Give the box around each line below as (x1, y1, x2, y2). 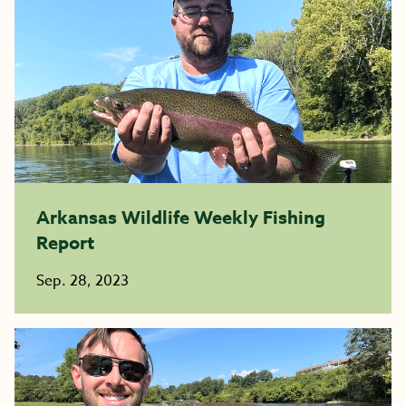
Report (36, 230, 94, 255)
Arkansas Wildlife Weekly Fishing (36, 205, 325, 229)
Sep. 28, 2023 (36, 270, 129, 292)
